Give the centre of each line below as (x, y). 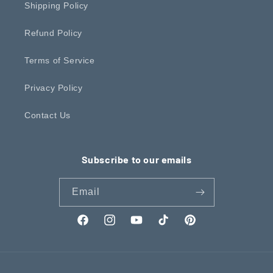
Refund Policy (53, 33)
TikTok (169, 226)
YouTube (148, 226)
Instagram (124, 226)
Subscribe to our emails (136, 159)
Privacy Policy (54, 87)
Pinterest (202, 226)
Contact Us (48, 115)
